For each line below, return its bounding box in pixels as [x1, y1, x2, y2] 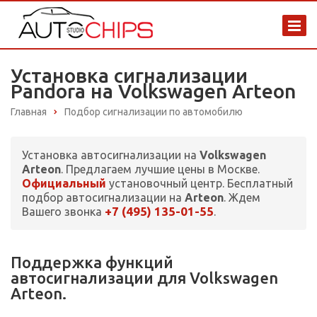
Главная [11, 106, 47, 117]
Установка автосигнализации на [22, 149, 200, 162]
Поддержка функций [11, 253, 173, 272]
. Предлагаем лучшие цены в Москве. [61, 163, 260, 176]
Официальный [22, 177, 106, 190]
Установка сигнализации [11, 64, 248, 86]
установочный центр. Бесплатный [106, 177, 293, 190]
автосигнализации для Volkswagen [11, 269, 278, 287]
